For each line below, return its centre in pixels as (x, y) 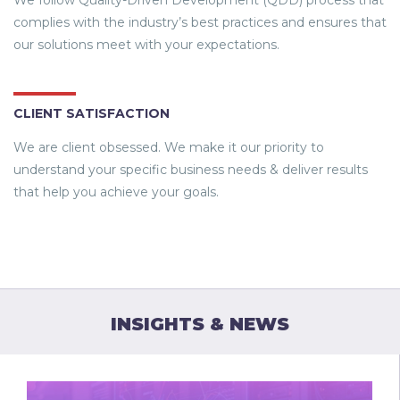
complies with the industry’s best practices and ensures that (200, 23)
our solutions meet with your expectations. (146, 45)
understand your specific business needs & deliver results (191, 170)
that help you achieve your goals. (116, 192)
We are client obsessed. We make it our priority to (169, 148)
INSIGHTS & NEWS (200, 325)
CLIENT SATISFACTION (92, 114)
